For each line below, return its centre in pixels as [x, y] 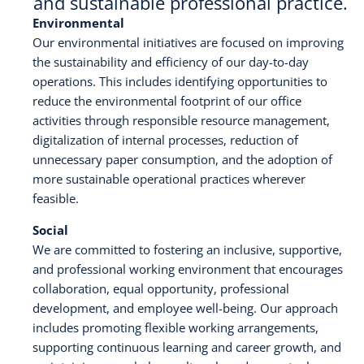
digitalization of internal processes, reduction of [165, 140]
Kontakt [43, 81]
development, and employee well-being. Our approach [185, 308]
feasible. [56, 199]
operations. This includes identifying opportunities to [180, 82]
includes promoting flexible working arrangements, [175, 328]
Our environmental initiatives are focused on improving [188, 43]
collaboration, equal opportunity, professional [161, 289]
